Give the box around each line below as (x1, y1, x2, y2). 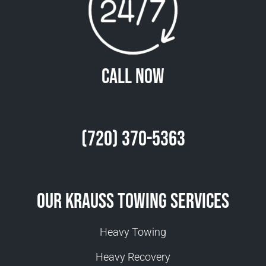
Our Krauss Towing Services (37, 189, 229, 215)
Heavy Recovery (96, 250, 170, 263)
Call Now (102, 64, 164, 90)
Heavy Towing (100, 226, 166, 239)
